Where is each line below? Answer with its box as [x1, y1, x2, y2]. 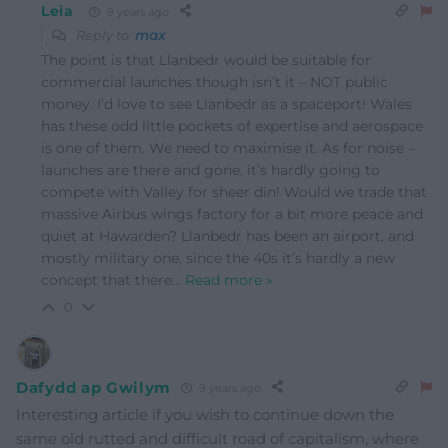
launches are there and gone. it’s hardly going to [41, 161, 380, 180]
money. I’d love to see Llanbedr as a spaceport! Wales [41, 95, 412, 114]
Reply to [73, 27, 135, 44]
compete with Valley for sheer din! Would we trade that [41, 183, 427, 202]
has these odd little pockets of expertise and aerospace [41, 117, 423, 136]
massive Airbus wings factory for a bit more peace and [41, 205, 423, 224]
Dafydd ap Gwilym [16, 377, 172, 397]
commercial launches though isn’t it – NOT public [41, 73, 388, 92]
